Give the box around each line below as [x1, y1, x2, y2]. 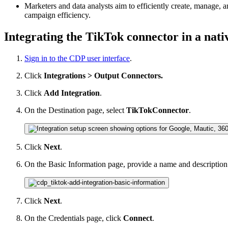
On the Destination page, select [24, 105, 126, 115]
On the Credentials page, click [24, 213, 123, 222]
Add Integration [44, 88, 100, 97]
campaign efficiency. [24, 11, 91, 20]
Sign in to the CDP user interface [24, 53, 130, 63]
